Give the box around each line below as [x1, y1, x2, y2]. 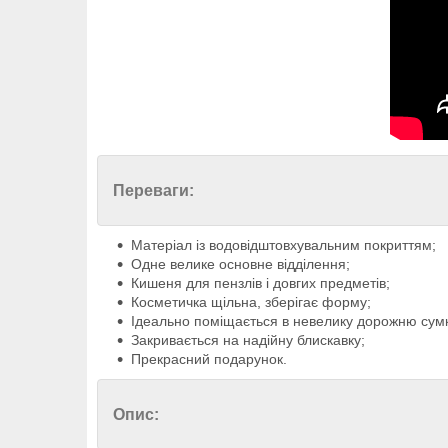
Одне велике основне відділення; [131, 256, 350, 273]
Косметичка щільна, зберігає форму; [131, 294, 371, 311]
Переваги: [113, 182, 194, 200]
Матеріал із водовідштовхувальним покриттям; [131, 237, 436, 254]
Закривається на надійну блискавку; [131, 332, 365, 349]
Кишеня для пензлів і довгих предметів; [131, 275, 390, 292]
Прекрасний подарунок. [131, 351, 287, 368]
